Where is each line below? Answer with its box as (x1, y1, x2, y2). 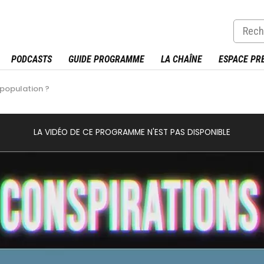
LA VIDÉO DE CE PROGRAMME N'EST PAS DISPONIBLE (34, 127, 230, 138)
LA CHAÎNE (160, 54, 202, 65)
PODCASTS (11, 54, 52, 65)
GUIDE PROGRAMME (68, 54, 144, 65)
